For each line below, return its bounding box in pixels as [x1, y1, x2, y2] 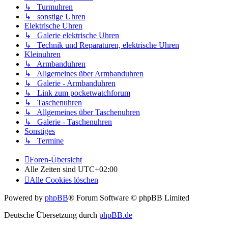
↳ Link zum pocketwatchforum [24, 88, 130, 97]
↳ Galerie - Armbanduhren [24, 78, 116, 88]
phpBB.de [99, 210, 132, 219]
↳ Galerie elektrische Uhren [24, 31, 119, 40]
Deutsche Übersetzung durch [4, 210, 99, 219]
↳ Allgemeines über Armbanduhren [24, 69, 144, 78]
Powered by [4, 193, 45, 202]
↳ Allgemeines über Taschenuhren [24, 107, 140, 117]
